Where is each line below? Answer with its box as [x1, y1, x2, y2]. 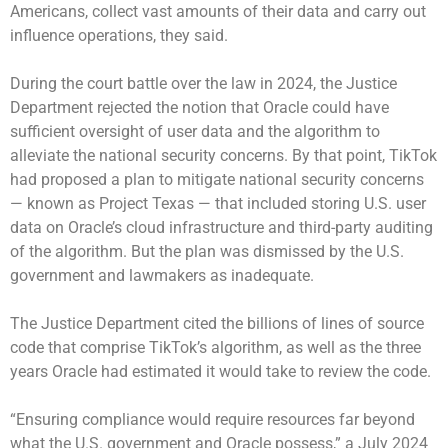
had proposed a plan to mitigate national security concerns [10, 169, 424, 189]
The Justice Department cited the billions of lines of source [10, 313, 424, 333]
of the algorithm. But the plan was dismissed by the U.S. [10, 241, 404, 261]
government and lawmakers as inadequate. [10, 265, 318, 285]
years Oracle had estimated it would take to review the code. [10, 361, 435, 381]
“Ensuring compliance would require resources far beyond [10, 409, 415, 429]
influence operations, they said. [10, 25, 232, 45]
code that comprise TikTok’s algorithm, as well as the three [10, 337, 421, 357]
